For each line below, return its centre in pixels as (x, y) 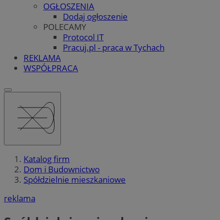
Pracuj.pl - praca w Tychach (114, 47)
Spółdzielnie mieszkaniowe (75, 180)
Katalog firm (47, 159)
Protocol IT (83, 37)
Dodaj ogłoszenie (95, 16)
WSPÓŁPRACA (51, 68)
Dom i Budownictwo (62, 169)
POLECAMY (65, 27)
